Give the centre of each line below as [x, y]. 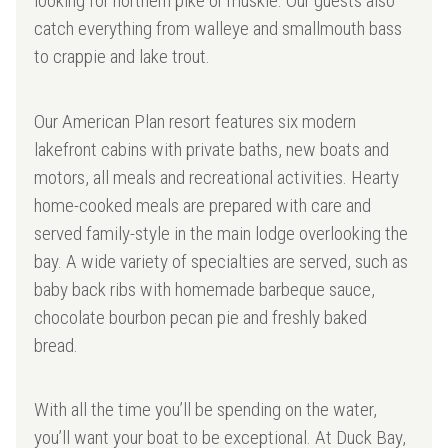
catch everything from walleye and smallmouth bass [218, 28]
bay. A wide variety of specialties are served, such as [221, 261]
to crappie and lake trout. [122, 56]
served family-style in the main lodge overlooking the [221, 233]
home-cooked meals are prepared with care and [203, 205]
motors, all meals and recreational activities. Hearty [217, 177]
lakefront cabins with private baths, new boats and [212, 149]
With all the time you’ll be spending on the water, [206, 410]
